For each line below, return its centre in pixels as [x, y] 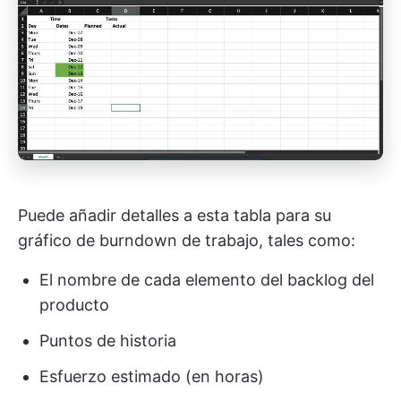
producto [74, 305]
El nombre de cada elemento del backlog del [207, 280]
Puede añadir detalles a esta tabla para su [175, 216]
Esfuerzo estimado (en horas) [152, 377]
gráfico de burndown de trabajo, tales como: [187, 241]
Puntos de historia [108, 341]
